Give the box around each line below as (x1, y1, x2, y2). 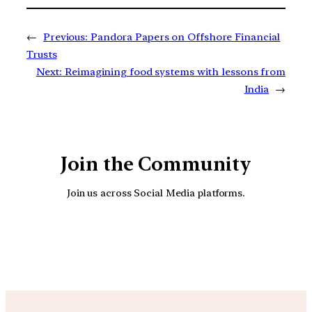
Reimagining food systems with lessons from (65, 65, 286, 78)
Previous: (42, 30, 88, 43)
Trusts (26, 47, 57, 61)
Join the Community (61, 152, 251, 175)
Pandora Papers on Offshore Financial (90, 30, 281, 43)
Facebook (139, 217, 281, 258)
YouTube (105, 217, 236, 258)
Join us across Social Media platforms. (66, 187, 246, 199)
